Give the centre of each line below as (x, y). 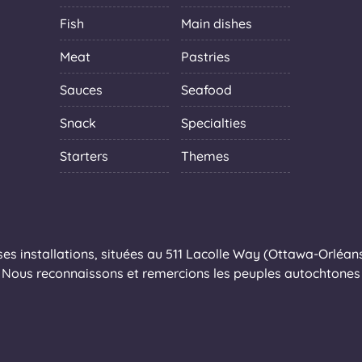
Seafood (206, 89)
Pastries (206, 56)
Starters (84, 156)
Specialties (214, 122)
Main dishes (217, 23)
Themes (205, 156)
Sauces (81, 89)
